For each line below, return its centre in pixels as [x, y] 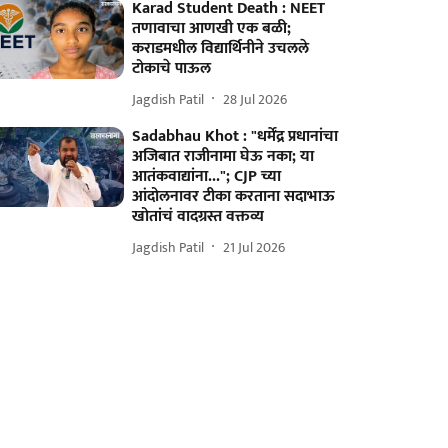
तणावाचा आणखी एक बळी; [212, 28]
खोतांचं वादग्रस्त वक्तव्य [198, 216]
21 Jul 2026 [254, 247]
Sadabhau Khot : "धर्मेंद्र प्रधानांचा [235, 136]
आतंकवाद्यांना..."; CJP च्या [207, 176]
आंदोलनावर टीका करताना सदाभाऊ [234, 196]
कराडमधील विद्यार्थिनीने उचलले [221, 48]
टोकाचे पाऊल [172, 68]
